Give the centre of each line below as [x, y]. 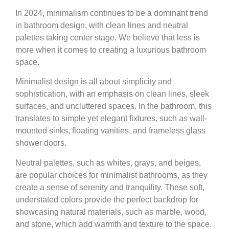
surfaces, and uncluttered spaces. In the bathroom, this [113, 106]
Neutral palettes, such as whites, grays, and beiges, [108, 163]
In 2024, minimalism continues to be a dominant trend [112, 13]
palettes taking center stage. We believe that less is [108, 37]
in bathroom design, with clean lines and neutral [102, 25]
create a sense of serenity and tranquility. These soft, [110, 187]
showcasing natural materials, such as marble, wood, [111, 212]
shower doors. [41, 143]
